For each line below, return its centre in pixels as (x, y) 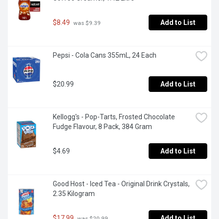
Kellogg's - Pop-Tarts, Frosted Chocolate (114, 117)
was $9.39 (86, 23)
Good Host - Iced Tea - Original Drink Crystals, (121, 184)
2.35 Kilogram (74, 194)
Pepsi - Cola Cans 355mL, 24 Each (105, 55)
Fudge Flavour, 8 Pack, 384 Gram (102, 127)
